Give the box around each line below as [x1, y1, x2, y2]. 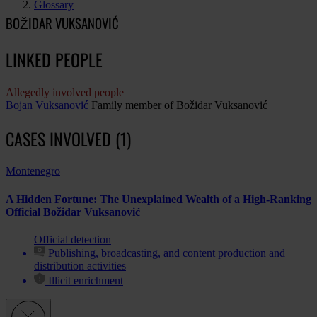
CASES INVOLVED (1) [6, 125, 131, 151]
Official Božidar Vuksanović [6, 205, 140, 218]
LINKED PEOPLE [6, 46, 103, 72]
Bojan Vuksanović [6, 98, 88, 111]
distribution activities [34, 260, 126, 272]
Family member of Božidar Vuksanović [91, 98, 267, 111]
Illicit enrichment [48, 275, 123, 287]
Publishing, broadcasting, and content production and [48, 247, 285, 260]
